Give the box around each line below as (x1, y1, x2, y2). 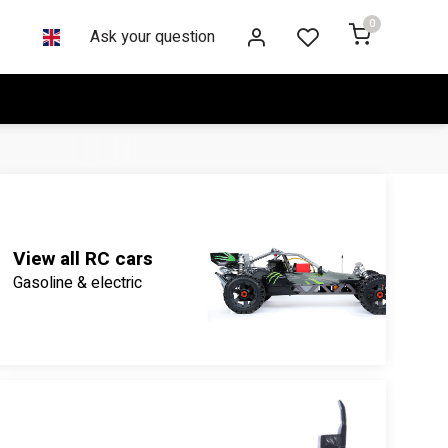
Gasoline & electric (12, 270, 142, 295)
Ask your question (90, 25, 216, 49)
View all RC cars (12, 244, 153, 273)
